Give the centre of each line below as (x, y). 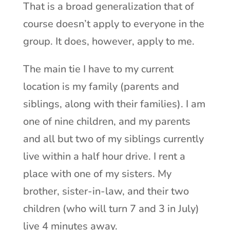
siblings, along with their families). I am (114, 104)
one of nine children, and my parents (107, 121)
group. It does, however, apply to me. (109, 41)
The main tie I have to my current (98, 69)
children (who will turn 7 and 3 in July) (111, 208)
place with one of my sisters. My (97, 174)
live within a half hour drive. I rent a (104, 156)
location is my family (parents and (101, 86)
